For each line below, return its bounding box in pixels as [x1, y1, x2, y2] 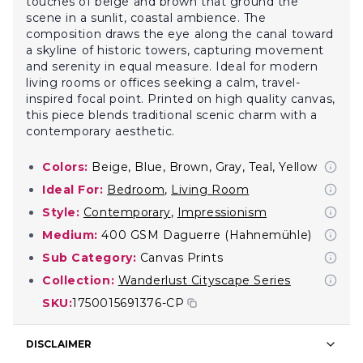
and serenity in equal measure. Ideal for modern [26, 59, 318, 74]
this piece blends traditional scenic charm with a [26, 108, 318, 122]
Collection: [42, 273, 115, 288]
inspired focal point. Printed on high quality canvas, [26, 92, 335, 106]
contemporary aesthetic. [26, 124, 175, 139]
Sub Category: [42, 250, 137, 265]
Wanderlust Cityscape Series [117, 273, 291, 288]
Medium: [42, 228, 98, 242]
